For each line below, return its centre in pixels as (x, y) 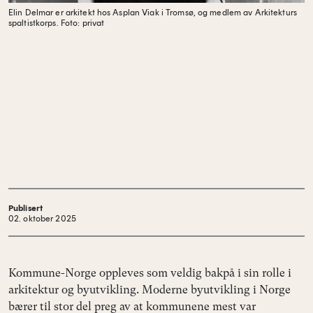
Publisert (26, 209)
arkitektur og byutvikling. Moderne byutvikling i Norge (150, 290)
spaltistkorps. (34, 23)
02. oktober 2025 (42, 219)
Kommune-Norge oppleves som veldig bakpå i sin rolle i (150, 273)
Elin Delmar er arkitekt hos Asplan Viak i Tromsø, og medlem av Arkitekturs (153, 13)
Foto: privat (81, 23)
